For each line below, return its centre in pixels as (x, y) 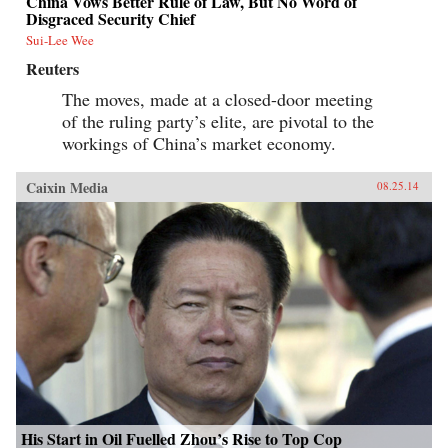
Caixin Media (67, 187)
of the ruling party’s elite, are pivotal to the (218, 120)
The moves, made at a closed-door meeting (217, 98)
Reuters (52, 68)
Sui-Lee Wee (60, 39)
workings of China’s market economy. (199, 142)
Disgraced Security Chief (110, 18)
